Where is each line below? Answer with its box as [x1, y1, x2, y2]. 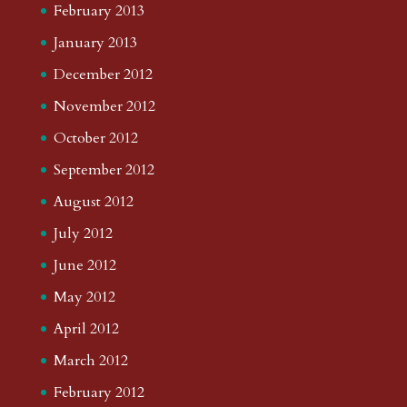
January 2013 [53, 32, 137, 53]
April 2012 [53, 318, 119, 339]
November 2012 [53, 95, 155, 116]
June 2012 [53, 254, 116, 275]
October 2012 [53, 127, 138, 148]
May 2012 [53, 286, 115, 307]
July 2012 [53, 223, 113, 243]
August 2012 [53, 191, 134, 212]
